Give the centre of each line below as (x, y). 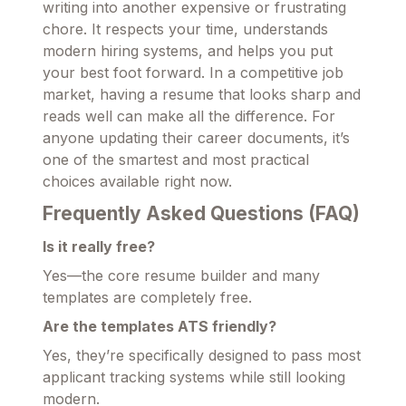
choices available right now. (137, 182)
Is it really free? (99, 247)
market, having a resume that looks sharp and (202, 95)
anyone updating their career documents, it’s (196, 138)
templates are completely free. (147, 298)
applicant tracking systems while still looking (194, 377)
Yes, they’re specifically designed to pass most (202, 356)
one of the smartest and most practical (176, 160)
